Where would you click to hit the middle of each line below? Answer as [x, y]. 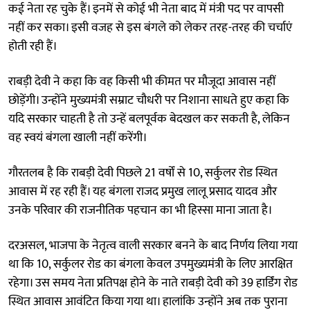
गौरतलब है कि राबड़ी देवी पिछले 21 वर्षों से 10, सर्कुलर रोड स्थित [143, 173]
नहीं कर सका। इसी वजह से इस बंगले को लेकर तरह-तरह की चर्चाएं [150, 27]
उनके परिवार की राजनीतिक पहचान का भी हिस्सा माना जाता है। [140, 210]
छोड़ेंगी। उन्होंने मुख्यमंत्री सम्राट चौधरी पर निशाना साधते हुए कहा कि [149, 100]
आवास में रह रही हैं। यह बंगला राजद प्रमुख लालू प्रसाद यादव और [143, 191]
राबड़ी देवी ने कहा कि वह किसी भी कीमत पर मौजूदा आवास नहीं [142, 81]
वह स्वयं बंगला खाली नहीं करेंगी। [78, 137]
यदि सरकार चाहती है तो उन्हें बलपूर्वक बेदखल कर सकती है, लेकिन [149, 119]
